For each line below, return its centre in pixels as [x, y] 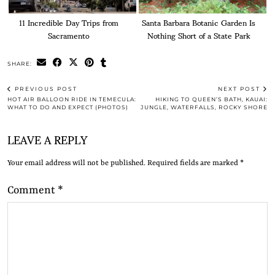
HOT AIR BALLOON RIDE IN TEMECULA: [72, 99]
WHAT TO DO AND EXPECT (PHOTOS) [69, 107]
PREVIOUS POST [45, 89]
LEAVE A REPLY [47, 139]
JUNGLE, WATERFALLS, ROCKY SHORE [204, 107]
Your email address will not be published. [76, 164]
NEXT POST [240, 89]
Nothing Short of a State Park [199, 35]
